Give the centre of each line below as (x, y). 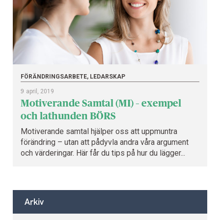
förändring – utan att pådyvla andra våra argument (105, 142)
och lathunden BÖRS (68, 116)
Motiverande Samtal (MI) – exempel (101, 103)
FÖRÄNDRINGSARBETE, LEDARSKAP (73, 76)
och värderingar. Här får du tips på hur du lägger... (103, 153)
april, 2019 (40, 91)
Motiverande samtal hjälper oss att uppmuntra (99, 131)
